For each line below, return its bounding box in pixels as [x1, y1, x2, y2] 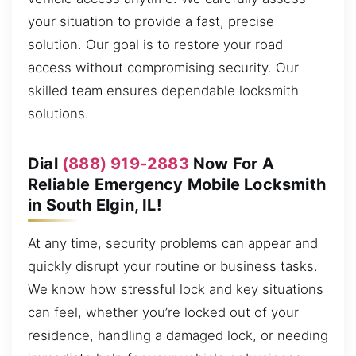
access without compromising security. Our [28, 59, 299, 75]
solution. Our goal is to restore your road [28, 36, 283, 52]
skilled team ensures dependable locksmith [28, 82, 299, 99]
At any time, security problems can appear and [28, 234, 318, 251]
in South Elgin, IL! [28, 195, 161, 215]
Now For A [188, 153, 274, 173]
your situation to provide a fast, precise [28, 13, 274, 29]
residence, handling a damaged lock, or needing [28, 327, 328, 343]
